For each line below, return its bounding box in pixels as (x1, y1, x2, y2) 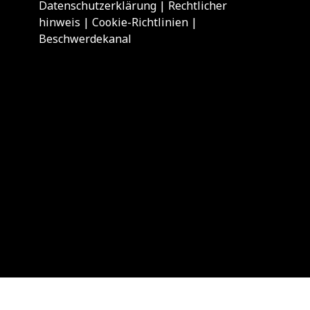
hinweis (39, 14, 81, 30)
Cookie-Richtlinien (92, 14, 189, 30)
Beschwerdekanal (39, 30, 132, 46)
